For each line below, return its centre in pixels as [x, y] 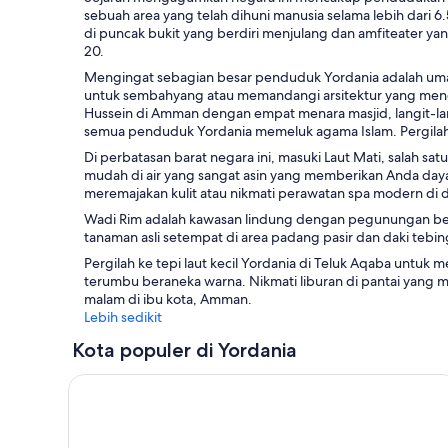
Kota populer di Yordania [184, 349]
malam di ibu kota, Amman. [168, 298]
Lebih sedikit [123, 316]
